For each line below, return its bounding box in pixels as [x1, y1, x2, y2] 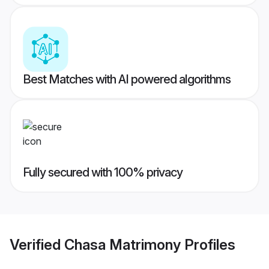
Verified [10, 235, 64, 253]
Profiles [181, 235, 235, 253]
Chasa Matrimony [64, 235, 181, 253]
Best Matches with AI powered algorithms [23, 72, 231, 87]
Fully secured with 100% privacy [23, 165, 183, 180]
